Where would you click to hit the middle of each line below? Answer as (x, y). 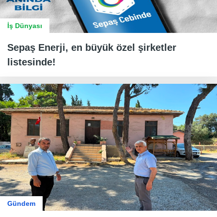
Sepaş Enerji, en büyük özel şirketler (92, 48)
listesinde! (31, 62)
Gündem (21, 204)
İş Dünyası (25, 26)
